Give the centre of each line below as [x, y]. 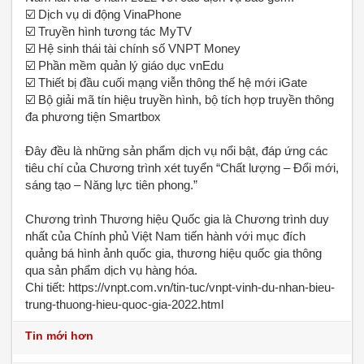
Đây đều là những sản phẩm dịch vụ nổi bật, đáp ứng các [177, 151]
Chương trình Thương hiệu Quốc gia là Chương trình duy [177, 219]
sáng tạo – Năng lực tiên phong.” [111, 185]
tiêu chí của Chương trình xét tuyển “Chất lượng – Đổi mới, [182, 168]
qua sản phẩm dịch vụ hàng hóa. [111, 270]
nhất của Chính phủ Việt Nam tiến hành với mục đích [165, 236]
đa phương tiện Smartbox [93, 117]
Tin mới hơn [59, 336]
